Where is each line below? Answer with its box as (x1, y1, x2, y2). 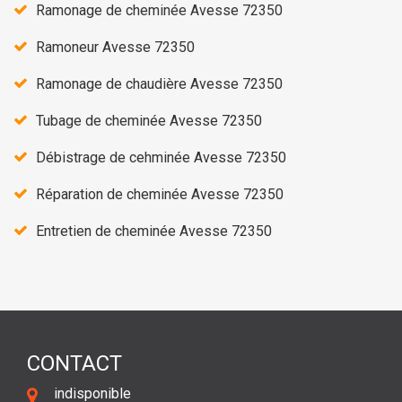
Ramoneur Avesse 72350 (36, 38, 195, 56)
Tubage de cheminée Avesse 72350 (36, 111, 262, 129)
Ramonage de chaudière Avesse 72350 (36, 74, 283, 92)
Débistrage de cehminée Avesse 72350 (36, 148, 286, 166)
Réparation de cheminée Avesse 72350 (36, 185, 284, 203)
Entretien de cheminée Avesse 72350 (36, 222, 272, 240)
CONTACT (27, 350, 122, 376)
